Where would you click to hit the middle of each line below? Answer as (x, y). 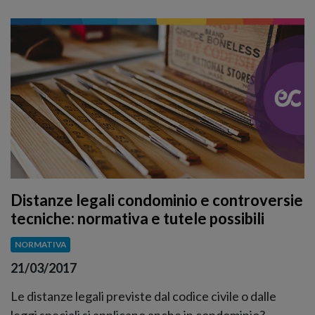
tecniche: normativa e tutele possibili (137, 219)
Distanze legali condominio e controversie (157, 200)
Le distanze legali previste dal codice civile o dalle (143, 296)
